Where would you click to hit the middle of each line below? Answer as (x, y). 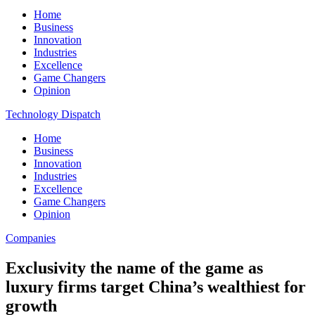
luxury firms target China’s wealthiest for (156, 287)
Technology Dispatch (53, 114)
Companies (31, 238)
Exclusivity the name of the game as (134, 268)
